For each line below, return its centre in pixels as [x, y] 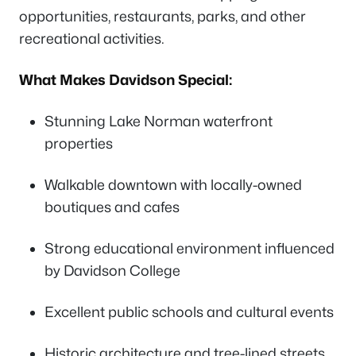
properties [79, 143]
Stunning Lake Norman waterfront [159, 121]
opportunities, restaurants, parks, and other [163, 16]
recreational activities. [92, 38]
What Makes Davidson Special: [126, 79]
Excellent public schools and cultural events [189, 311]
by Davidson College [112, 270]
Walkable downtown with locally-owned [173, 184]
